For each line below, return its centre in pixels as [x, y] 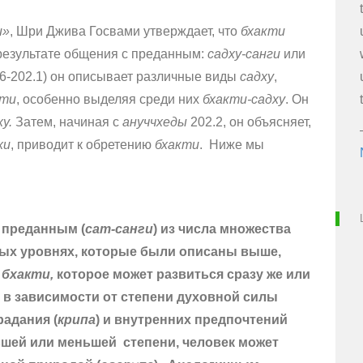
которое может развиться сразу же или [182, 275]
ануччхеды [155, 122]
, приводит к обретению [83, 145]
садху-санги [246, 54]
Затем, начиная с [69, 122]
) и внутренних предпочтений [192, 320]
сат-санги [119, 229]
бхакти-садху [244, 100]
